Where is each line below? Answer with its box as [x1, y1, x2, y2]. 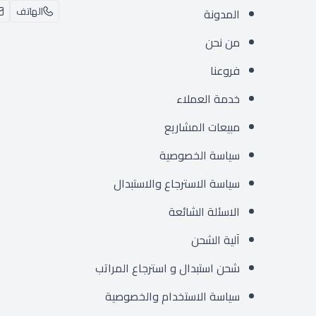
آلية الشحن [191, 229, 241, 250]
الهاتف [16, 2, 43, 20]
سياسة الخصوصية [159, 145, 241, 166]
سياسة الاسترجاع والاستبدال [114, 173, 241, 194]
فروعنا [210, 60, 241, 81]
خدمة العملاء [176, 88, 241, 109]
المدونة [204, 4, 241, 25]
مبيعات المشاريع [164, 116, 241, 138]
